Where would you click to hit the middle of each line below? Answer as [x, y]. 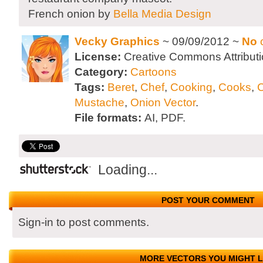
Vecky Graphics [117, 41]
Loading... [128, 170]
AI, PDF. [165, 118]
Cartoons [154, 72]
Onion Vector [163, 102]
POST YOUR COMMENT [208, 200]
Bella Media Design [162, 14]
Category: [102, 72]
